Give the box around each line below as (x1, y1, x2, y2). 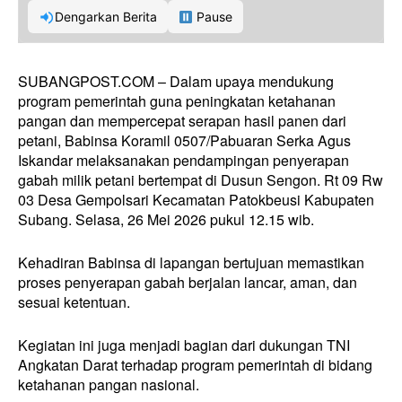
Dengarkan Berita (55, 9, 157, 25)
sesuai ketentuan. (18, 292, 130, 313)
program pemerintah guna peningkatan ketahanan (18, 91, 336, 112)
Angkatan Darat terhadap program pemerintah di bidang (18, 354, 372, 376)
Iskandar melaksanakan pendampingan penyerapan (18, 150, 349, 171)
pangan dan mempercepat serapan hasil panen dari (18, 110, 346, 132)
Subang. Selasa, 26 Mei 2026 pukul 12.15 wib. (18, 209, 314, 231)
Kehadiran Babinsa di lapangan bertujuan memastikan (18, 252, 364, 274)
